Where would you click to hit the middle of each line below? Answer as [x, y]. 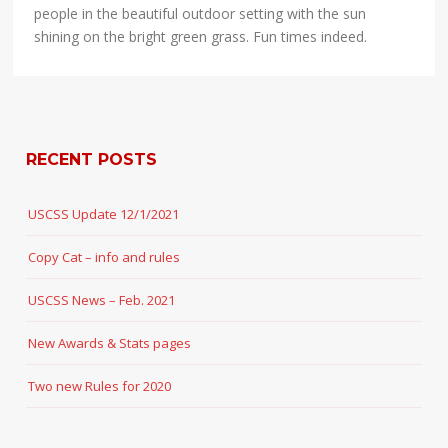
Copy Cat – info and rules [104, 257]
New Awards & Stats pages [110, 343]
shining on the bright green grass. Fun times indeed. [201, 37]
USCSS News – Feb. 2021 [102, 300]
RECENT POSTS [92, 160]
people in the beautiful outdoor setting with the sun [200, 14]
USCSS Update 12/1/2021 [104, 214]
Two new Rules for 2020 [100, 386]
